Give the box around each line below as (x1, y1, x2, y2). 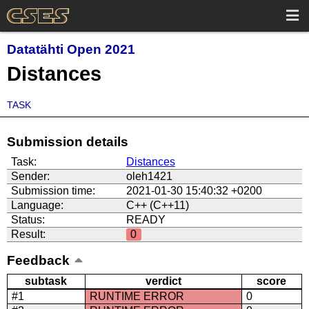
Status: (10, 214, 45, 226)
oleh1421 (126, 170, 172, 183)
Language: (10, 199, 63, 212)
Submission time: (10, 185, 95, 197)
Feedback (6, 253, 70, 268)
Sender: (10, 170, 50, 183)
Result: (10, 228, 46, 241)
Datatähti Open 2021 (6, 42, 135, 57)
